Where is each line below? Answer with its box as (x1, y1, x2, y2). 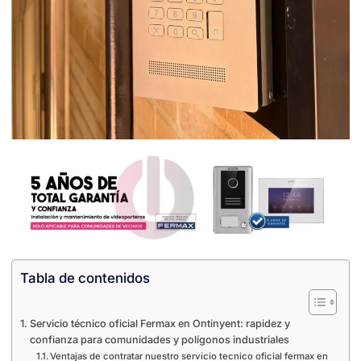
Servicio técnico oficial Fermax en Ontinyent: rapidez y (29, 317, 290, 330)
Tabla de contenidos (20, 270, 150, 287)
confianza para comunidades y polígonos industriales (29, 334, 289, 346)
